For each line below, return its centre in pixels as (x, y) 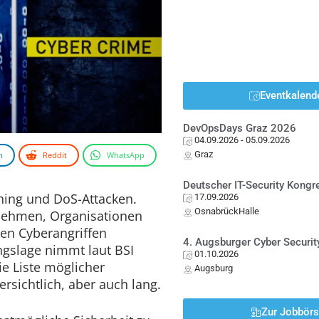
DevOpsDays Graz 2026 (240, 128)
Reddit (55, 155)
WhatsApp (126, 155)
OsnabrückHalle (227, 211)
